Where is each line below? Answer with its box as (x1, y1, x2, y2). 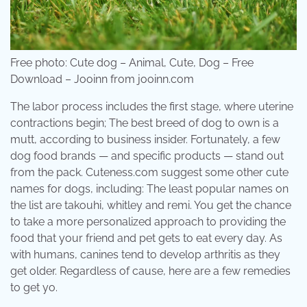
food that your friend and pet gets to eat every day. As (10, 232, 282, 245)
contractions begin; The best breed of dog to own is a (10, 116, 279, 130)
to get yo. (10, 281, 58, 295)
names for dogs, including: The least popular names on (10, 182, 288, 196)
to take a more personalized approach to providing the (10, 215, 286, 229)
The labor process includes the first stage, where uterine (10, 100, 293, 114)
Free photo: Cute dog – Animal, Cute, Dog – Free (10, 56, 254, 70)
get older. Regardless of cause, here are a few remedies (10, 265, 291, 278)
